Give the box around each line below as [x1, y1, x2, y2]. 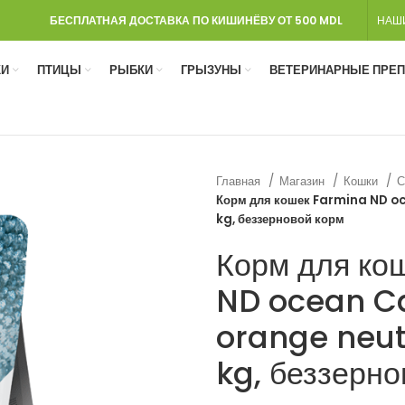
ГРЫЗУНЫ [180, 61, 241, 77]
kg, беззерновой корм [216, 211, 344, 228]
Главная [216, 173, 264, 190]
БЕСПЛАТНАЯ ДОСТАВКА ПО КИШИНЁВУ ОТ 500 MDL [49, 12, 343, 28]
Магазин [279, 173, 328, 190]
